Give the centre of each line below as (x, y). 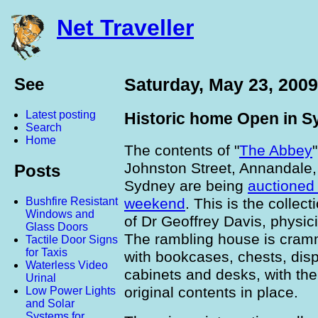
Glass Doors (57, 227)
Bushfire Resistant (72, 202)
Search (44, 128)
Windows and (60, 214)
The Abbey (276, 150)
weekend (155, 203)
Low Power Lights (71, 291)
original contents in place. (211, 292)
